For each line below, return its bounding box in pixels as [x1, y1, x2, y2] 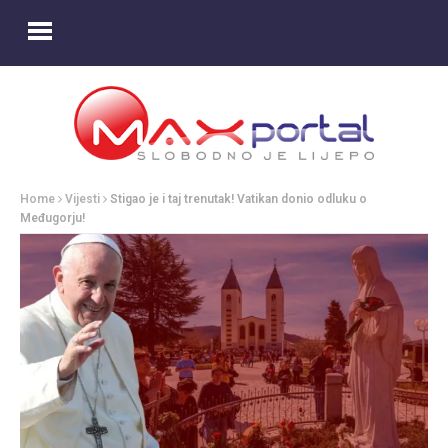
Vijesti [65, 192, 100, 207]
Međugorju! [20, 211, 85, 226]
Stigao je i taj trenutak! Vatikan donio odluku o [110, 192, 367, 207]
